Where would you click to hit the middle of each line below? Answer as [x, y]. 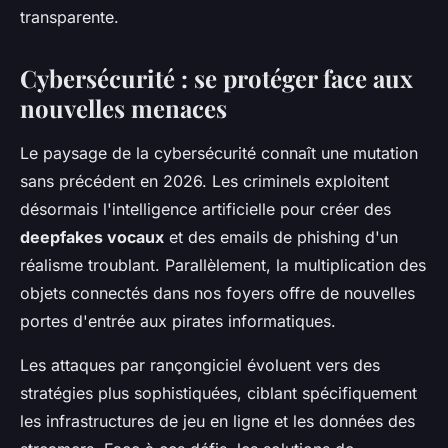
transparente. [69, 16]
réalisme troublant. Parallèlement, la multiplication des [223, 264]
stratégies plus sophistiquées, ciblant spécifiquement [218, 392]
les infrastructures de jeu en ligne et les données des [217, 420]
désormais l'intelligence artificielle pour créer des [205, 208]
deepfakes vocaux [92, 236]
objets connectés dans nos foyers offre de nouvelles [217, 292]
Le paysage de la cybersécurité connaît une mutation [219, 152]
